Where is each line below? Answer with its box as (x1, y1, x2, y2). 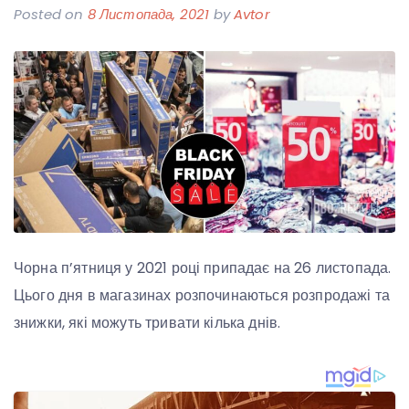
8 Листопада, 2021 (87, 5, 210, 24)
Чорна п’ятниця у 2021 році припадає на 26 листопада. (14, 257, 392, 278)
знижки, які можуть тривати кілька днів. (14, 311, 281, 333)
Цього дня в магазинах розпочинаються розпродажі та (14, 284, 391, 306)
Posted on (14, 5, 88, 24)
